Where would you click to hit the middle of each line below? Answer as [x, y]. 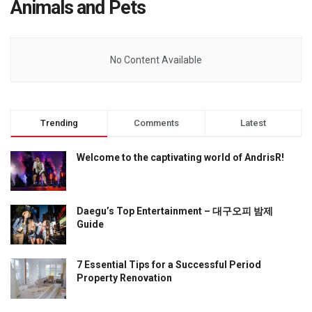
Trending [60, 123]
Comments [156, 123]
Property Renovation [124, 278]
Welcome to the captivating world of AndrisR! [180, 157]
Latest [253, 123]
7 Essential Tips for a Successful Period [169, 265]
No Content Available [156, 60]
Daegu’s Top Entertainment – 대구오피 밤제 [175, 211]
